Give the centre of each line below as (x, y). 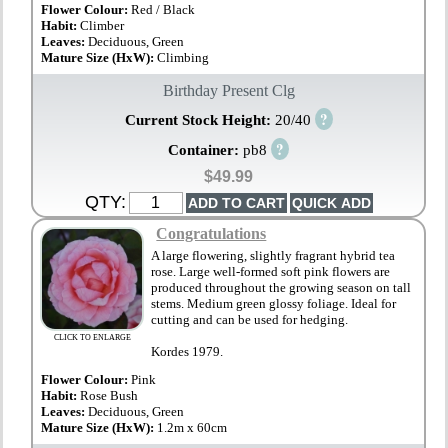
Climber (102, 26)
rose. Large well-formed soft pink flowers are (271, 271)
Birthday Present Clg (228, 91)
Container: (205, 149)
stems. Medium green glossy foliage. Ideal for (274, 303)
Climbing (183, 58)
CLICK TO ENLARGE (92, 337)
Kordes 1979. (187, 351)
